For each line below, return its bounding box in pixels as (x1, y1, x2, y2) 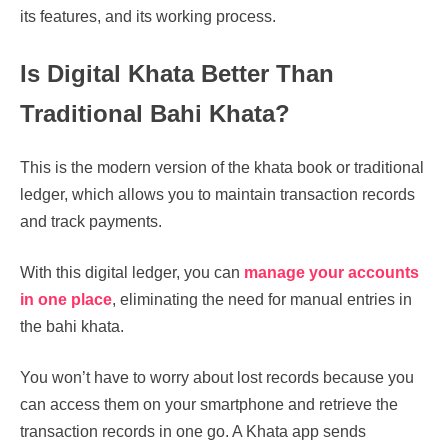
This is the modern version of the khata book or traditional (20, 158, 424, 176)
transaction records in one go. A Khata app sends (20, 422, 366, 440)
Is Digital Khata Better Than (20, 59, 334, 87)
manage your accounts (244, 263, 419, 281)
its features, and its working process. (20, 7, 284, 25)
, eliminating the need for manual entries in (112, 290, 412, 308)
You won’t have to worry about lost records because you (20, 368, 414, 386)
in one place (20, 290, 112, 308)
